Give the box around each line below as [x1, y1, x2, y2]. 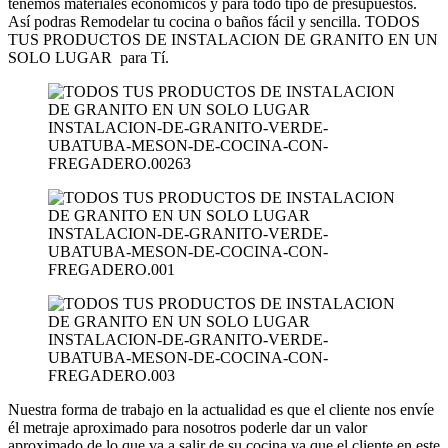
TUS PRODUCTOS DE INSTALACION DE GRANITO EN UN [8, 30, 438, 48]
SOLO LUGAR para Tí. [8, 48, 169, 66]
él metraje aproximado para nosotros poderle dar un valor [8, 418, 367, 436]
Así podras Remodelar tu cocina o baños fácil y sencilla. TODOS [8, 12, 420, 30]
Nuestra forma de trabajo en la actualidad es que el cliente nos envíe [8, 400, 434, 418]
